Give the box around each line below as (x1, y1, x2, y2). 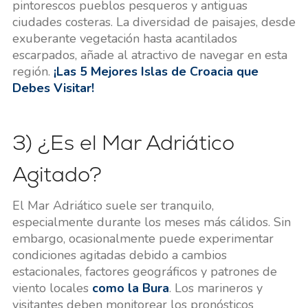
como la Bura (91, 279, 169, 296)
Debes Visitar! (12, 79, 94, 96)
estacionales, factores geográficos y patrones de (12, 263, 277, 280)
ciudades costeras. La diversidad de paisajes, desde (12, 13, 296, 30)
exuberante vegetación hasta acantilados (12, 30, 237, 47)
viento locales (12, 279, 92, 296)
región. (12, 63, 54, 80)
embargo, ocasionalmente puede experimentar (12, 230, 274, 247)
